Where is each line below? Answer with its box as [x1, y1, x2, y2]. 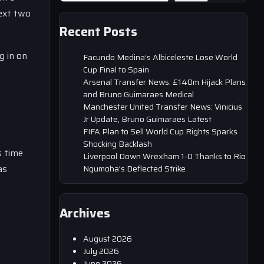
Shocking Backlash [83, 137, 152, 150]
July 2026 [83, 244, 119, 258]
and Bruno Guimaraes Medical [83, 87, 194, 101]
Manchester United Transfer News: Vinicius [83, 100, 242, 113]
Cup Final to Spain [83, 62, 149, 76]
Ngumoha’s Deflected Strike [83, 161, 186, 175]
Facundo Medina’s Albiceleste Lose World [83, 50, 237, 64]
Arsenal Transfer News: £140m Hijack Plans [83, 75, 246, 88]
